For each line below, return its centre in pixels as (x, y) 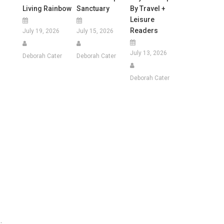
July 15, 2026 (95, 31)
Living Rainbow (47, 8)
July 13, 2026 (148, 53)
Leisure (142, 19)
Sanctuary (93, 8)
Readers (144, 30)
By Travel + (147, 8)
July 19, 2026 (41, 31)
